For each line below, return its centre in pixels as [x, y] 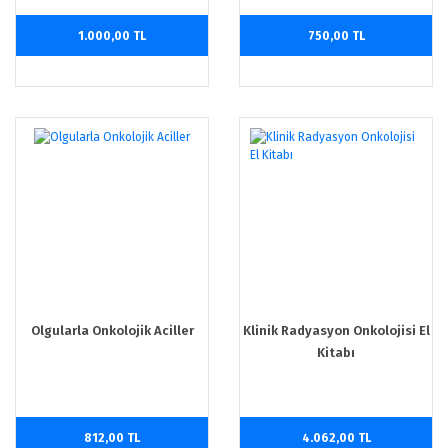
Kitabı [336, 352]
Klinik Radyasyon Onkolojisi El [336, 330]
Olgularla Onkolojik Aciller [112, 330]
